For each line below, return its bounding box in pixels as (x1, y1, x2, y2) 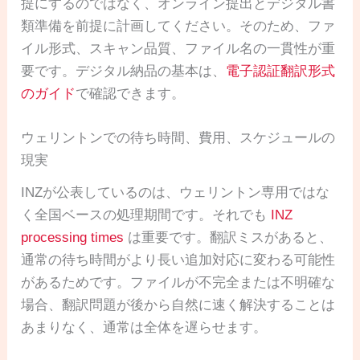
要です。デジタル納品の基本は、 (21, 63, 227, 80)
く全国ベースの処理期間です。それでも (21, 207, 272, 223)
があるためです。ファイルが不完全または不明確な (21, 275, 336, 291)
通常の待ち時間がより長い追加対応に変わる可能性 (21, 252, 336, 268)
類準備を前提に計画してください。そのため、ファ (21, 18, 336, 35)
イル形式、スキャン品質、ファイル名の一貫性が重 (21, 41, 336, 57)
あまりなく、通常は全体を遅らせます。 (21, 320, 268, 336)
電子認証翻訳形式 (226, 63, 336, 80)
